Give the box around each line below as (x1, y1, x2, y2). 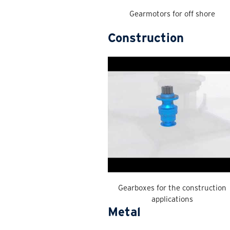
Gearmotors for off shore (129, 9, 215, 18)
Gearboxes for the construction (118, 183, 226, 192)
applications (151, 195, 193, 203)
